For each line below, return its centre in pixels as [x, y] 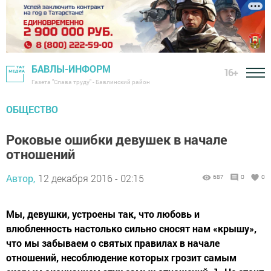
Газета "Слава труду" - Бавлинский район [91, 82]
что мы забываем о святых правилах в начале [113, 243]
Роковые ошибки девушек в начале [117, 140]
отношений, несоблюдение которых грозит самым [121, 258]
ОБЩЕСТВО [32, 109]
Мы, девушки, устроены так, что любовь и [103, 214]
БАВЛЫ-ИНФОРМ [71, 69]
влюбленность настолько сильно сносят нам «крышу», [131, 229]
